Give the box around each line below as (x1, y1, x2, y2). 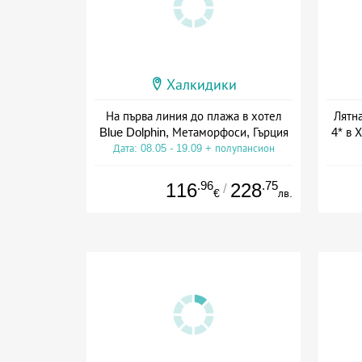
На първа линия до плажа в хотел (105, 108, 282, 123)
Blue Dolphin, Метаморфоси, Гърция (99, 124, 288, 139)
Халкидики (166, 76, 237, 93)
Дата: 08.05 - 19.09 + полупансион (112, 141, 275, 154)
